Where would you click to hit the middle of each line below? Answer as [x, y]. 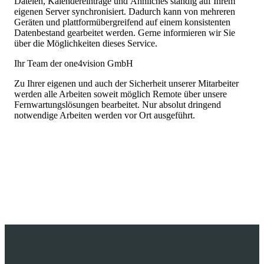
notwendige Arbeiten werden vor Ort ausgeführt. [105, 115]
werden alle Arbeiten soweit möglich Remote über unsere [121, 94]
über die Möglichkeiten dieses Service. [86, 44]
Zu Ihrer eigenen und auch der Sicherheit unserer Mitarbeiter [126, 84]
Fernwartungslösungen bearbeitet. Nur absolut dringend [118, 105]
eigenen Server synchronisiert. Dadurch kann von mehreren [125, 12]
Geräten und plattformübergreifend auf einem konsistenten [122, 22]
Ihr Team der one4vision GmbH [74, 64]
